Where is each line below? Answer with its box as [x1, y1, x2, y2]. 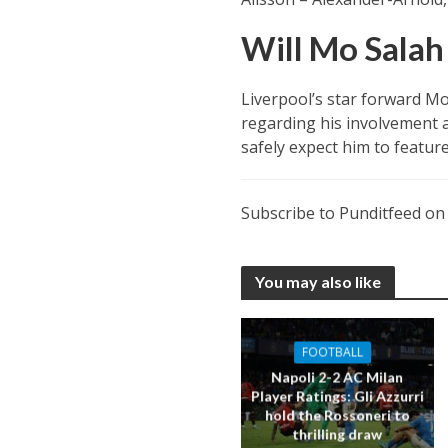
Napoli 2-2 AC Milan [271, 368, 404, 386]
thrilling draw [292, 425, 383, 443]
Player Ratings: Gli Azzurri [250, 387, 424, 405]
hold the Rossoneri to [264, 406, 410, 424]
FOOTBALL [301, 343, 363, 361]
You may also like [254, 272, 381, 292]
